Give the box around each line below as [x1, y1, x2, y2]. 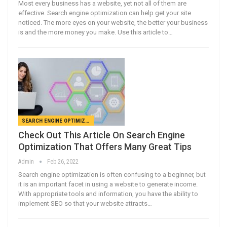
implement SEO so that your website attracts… [18, 200, 152, 208]
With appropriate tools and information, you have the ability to [18, 190, 198, 198]
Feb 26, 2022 [47, 158, 79, 166]
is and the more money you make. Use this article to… [18, 28, 173, 36]
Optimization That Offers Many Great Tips [18, 141, 192, 153]
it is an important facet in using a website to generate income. [18, 180, 198, 188]
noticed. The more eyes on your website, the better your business [18, 18, 208, 26]
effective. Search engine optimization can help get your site [18, 9, 191, 17]
